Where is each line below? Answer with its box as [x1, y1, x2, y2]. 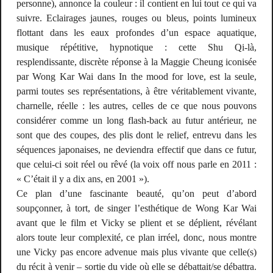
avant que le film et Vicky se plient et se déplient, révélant [16, 218, 257, 229]
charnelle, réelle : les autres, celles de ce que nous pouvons [16, 101, 257, 112]
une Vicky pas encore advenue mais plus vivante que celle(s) [16, 247, 257, 258]
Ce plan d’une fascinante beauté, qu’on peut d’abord [16, 188, 257, 199]
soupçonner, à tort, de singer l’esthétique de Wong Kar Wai [16, 203, 257, 214]
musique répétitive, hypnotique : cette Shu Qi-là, [16, 42, 257, 53]
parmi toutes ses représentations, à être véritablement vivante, [16, 86, 257, 97]
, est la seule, [203, 71, 257, 82]
